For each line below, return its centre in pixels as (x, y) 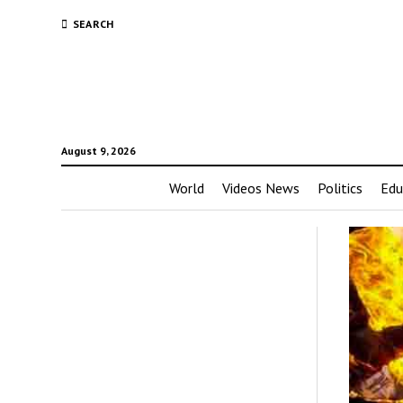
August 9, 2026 (98, 151)
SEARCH (93, 24)
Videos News (261, 188)
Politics (340, 188)
